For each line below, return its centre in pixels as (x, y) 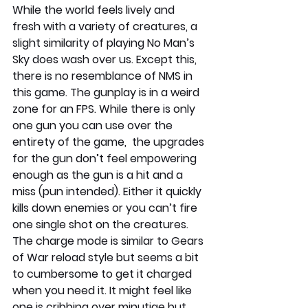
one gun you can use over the (94, 125)
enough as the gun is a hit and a (99, 175)
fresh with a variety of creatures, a (106, 26)
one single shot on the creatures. (102, 224)
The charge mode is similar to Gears (109, 241)
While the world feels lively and (95, 10)
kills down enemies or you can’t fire (106, 208)
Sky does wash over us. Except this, (106, 59)
